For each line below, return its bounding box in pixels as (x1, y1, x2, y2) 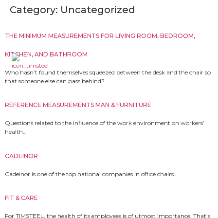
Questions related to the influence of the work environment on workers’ (5, 119, 204, 127)
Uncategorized (60, 4, 135, 16)
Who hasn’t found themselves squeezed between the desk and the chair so (5, 69, 211, 76)
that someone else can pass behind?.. (5, 77, 107, 85)
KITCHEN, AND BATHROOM (5, 51, 88, 58)
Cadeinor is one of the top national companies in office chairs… (5, 170, 178, 178)
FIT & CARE (5, 194, 38, 202)
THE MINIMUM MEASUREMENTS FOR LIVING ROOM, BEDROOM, (5, 32, 195, 39)
